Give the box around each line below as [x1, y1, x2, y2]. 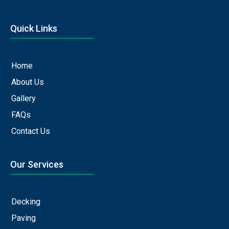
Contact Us [11, 126, 50, 136]
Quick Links [10, 23, 57, 34]
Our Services [10, 159, 63, 170]
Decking [11, 197, 40, 207]
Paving [11, 213, 36, 223]
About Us [11, 77, 44, 87]
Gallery [11, 94, 36, 104]
